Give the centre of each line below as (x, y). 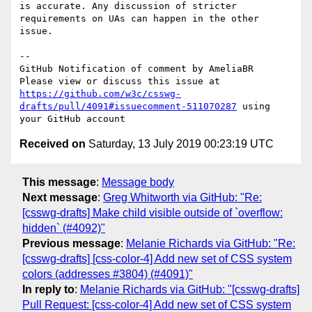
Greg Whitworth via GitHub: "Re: (182, 197)
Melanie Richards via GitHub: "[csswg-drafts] (190, 289)
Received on (53, 144)
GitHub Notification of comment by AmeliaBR (136, 69)
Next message (60, 197)
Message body (138, 182)
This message (59, 182)
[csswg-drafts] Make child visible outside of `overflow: (153, 212)
